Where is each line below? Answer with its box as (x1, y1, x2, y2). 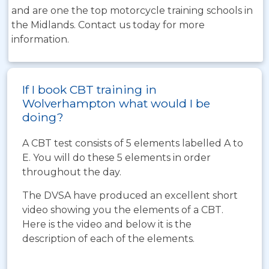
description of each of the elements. (22, 233, 195, 244)
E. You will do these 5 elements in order (22, 152, 211, 163)
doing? (22, 110, 64, 124)
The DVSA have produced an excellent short (22, 190, 238, 201)
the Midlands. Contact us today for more (11, 19, 205, 31)
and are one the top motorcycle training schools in (11, 5, 253, 16)
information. (11, 34, 69, 45)
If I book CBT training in (22, 82, 157, 97)
